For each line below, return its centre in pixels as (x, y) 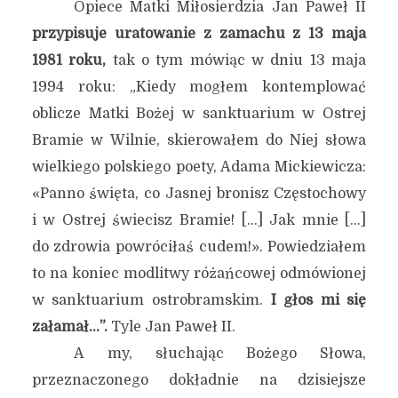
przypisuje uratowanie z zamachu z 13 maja (199, 34)
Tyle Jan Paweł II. (171, 327)
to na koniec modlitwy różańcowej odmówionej (199, 274)
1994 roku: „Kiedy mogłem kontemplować (199, 87)
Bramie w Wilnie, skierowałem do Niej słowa (199, 140)
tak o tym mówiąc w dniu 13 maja (236, 60)
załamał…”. (69, 327)
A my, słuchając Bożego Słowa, (220, 354)
